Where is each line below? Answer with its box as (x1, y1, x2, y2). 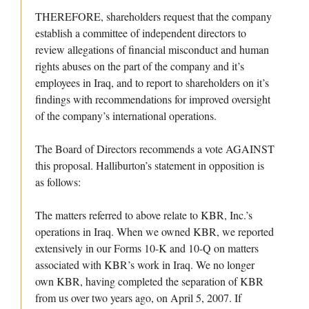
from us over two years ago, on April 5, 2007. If (35, 290, 241, 306)
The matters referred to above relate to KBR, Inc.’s (35, 208, 252, 223)
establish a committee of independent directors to (35, 26, 246, 41)
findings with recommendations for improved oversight (35, 92, 270, 107)
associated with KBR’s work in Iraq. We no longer (35, 257, 255, 272)
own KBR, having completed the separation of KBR (35, 274, 263, 289)
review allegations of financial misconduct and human (35, 42, 269, 57)
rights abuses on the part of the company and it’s (35, 59, 244, 74)
